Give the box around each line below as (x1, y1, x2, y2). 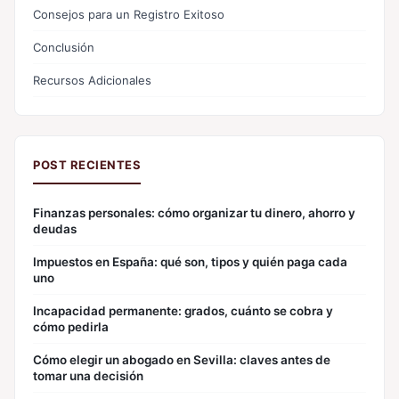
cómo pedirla (33, 319, 109, 334)
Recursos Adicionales (33, 72, 151, 87)
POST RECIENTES (33, 157, 141, 172)
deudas (33, 221, 77, 236)
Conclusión (33, 39, 94, 54)
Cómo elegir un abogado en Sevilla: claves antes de (33, 352, 330, 367)
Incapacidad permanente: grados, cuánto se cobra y (33, 303, 333, 318)
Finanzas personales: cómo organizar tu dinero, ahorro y (33, 205, 355, 220)
